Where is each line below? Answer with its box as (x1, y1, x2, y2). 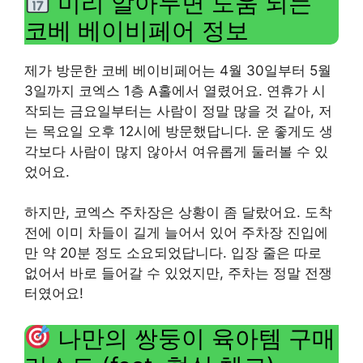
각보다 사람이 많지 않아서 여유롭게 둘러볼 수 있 (24, 143, 328, 160)
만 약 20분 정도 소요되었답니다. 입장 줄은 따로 (24, 245, 322, 261)
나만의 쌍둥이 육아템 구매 (51, 323, 336, 352)
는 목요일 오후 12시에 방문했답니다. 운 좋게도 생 (24, 122, 333, 139)
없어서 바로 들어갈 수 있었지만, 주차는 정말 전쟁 (24, 265, 332, 281)
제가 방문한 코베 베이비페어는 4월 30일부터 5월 (24, 62, 331, 79)
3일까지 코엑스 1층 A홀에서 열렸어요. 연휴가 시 (24, 82, 326, 99)
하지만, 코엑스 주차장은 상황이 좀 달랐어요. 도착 (24, 204, 332, 220)
